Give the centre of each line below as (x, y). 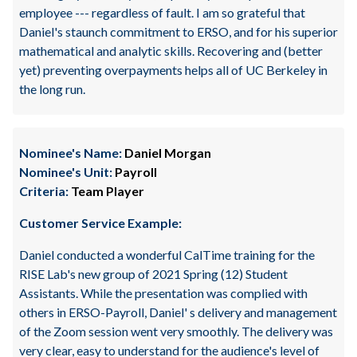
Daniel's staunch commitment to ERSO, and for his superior (178, 31)
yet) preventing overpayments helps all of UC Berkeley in (173, 70)
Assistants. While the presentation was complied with (163, 293)
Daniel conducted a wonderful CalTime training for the (167, 255)
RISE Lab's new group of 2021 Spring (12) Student (153, 274)
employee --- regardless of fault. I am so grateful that (162, 12)
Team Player (106, 191)
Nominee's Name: (71, 153)
